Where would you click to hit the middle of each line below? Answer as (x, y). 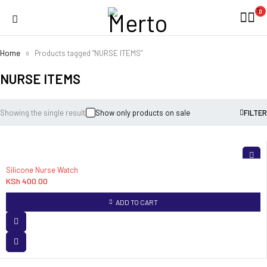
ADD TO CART (136, 202)
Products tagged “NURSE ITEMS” (89, 53)
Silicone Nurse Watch (42, 170)
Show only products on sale (143, 112)
